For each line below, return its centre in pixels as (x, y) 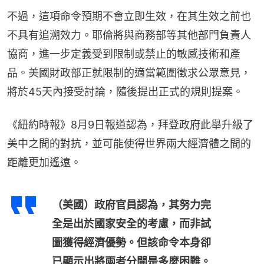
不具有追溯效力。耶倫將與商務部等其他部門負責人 (129, 35)
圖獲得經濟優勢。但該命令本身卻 (131, 243)
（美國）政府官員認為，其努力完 (131, 205)
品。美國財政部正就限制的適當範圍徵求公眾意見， (129, 73)
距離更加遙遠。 (44, 163)
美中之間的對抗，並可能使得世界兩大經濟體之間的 (129, 144)
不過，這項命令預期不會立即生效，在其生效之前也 (129, 16)
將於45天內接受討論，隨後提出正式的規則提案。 (125, 92)
